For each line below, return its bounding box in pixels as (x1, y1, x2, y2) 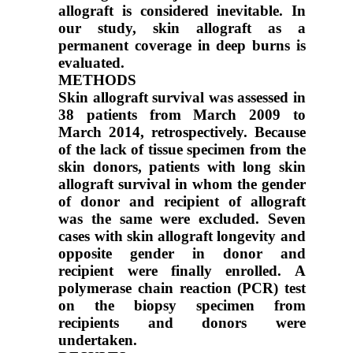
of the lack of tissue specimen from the (58, 140, 306, 158)
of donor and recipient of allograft (58, 192, 306, 210)
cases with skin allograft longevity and (58, 227, 306, 244)
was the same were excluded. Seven (58, 210, 306, 227)
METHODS (58, 71, 137, 88)
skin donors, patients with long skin (58, 158, 306, 175)
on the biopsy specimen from (58, 296, 306, 314)
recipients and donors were (58, 314, 306, 331)
